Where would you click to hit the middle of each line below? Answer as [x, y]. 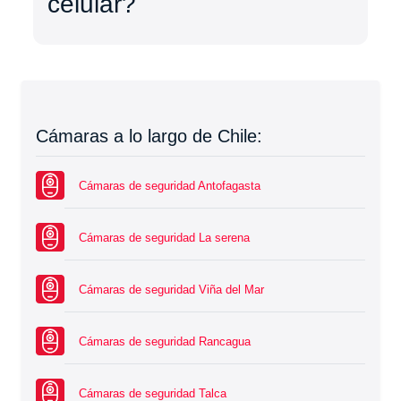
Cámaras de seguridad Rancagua [165, 342]
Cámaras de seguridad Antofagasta [170, 186]
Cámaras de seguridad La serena [164, 238]
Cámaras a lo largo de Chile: [149, 137]
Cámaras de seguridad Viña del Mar [171, 290]
